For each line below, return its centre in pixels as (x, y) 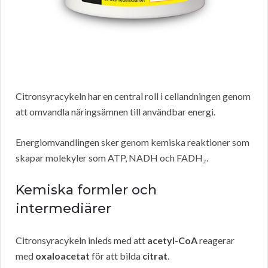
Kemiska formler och (86, 190)
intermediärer (63, 209)
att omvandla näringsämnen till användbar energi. (115, 112)
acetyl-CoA (172, 240)
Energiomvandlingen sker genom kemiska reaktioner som (133, 142)
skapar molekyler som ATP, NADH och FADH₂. (112, 158)
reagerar (216, 240)
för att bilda (116, 256)
